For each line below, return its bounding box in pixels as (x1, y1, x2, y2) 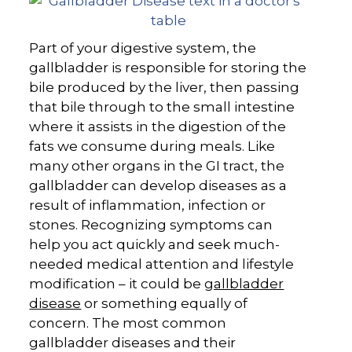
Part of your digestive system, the (29, 40, 257, 57)
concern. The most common (29, 315, 227, 332)
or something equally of (81, 295, 248, 312)
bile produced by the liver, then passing (29, 79, 300, 96)
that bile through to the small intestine (29, 99, 295, 115)
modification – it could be (29, 276, 205, 292)
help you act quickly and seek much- (29, 236, 280, 253)
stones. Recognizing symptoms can (29, 217, 273, 233)
